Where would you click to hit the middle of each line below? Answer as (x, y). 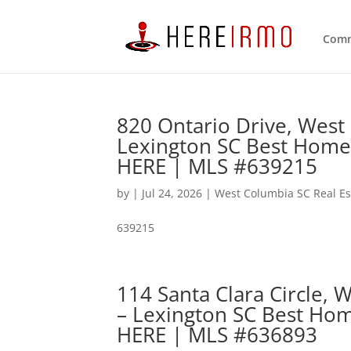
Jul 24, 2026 (172, 193)
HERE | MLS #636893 (217, 335)
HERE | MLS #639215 (217, 166)
